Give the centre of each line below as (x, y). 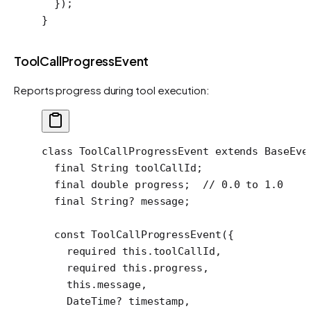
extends (234, 151)
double (107, 184)
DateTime (79, 301)
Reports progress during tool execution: (112, 90)
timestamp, (156, 301)
